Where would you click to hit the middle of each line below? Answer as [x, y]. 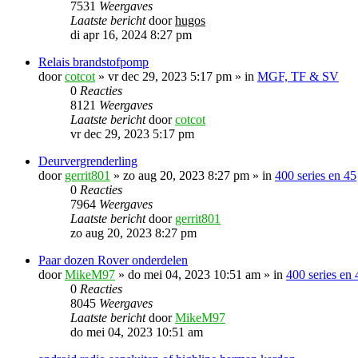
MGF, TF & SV [298, 76]
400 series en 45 [316, 175]
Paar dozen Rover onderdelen [113, 260]
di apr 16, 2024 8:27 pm [131, 34]
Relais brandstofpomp [93, 62]
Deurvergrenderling [88, 161]
